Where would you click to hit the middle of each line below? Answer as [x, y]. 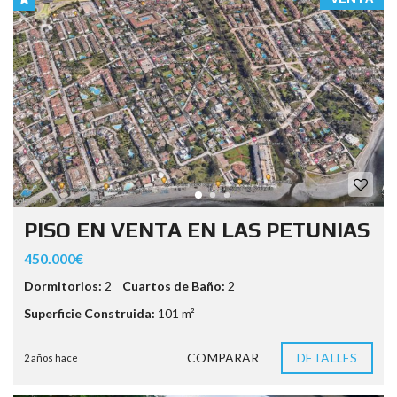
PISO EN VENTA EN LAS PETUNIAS [197, 230]
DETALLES [327, 358]
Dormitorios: [63, 286]
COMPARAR [223, 358]
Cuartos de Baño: [174, 286]
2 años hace [51, 358]
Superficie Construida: [90, 314]
